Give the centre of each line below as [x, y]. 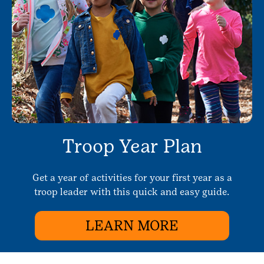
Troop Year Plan [132, 146]
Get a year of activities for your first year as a [132, 178]
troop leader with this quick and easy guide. [132, 192]
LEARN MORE [132, 225]
